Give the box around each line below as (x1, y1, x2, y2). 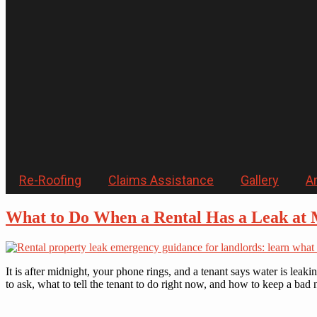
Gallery (241, 173, 279, 188)
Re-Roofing (19, 173, 81, 188)
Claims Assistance (108, 173, 214, 188)
